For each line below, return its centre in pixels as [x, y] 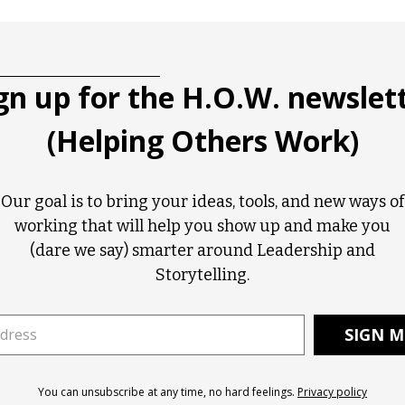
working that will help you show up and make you [202, 226]
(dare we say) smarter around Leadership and [202, 250]
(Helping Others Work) [202, 140]
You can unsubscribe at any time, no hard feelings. [168, 391]
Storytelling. [202, 274]
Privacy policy [332, 391]
